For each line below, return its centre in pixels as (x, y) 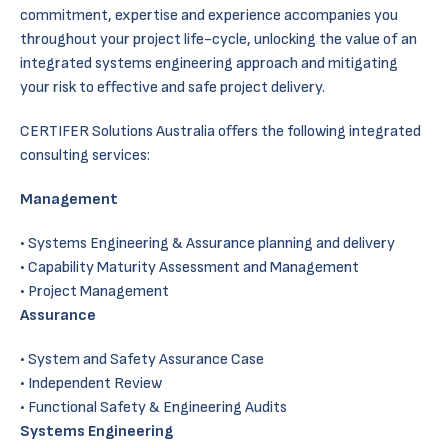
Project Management (98, 291)
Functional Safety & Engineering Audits (157, 407)
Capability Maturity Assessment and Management (193, 267)
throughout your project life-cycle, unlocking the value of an (218, 39)
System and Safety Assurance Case (146, 359)
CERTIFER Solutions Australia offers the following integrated (220, 131)
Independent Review (95, 383)
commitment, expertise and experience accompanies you (209, 15)
